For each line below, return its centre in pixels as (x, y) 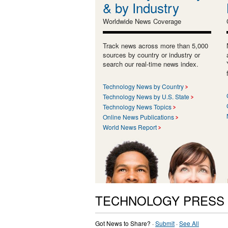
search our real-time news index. (151, 64)
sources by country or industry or (151, 54)
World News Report (130, 127)
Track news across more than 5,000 (155, 45)
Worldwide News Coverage (142, 21)
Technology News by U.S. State (146, 96)
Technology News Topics (137, 106)
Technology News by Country (143, 86)
